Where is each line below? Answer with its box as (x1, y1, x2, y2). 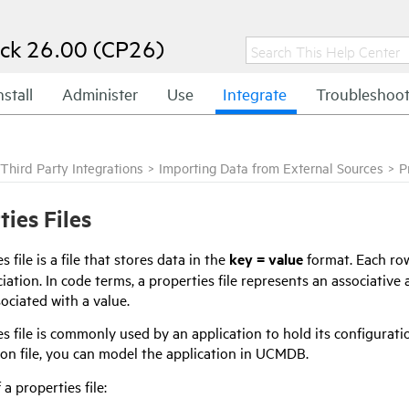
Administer (62, 83, 138, 104)
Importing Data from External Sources (159, 159, 383, 176)
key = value (229, 247, 303, 269)
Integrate (223, 83, 287, 104)
